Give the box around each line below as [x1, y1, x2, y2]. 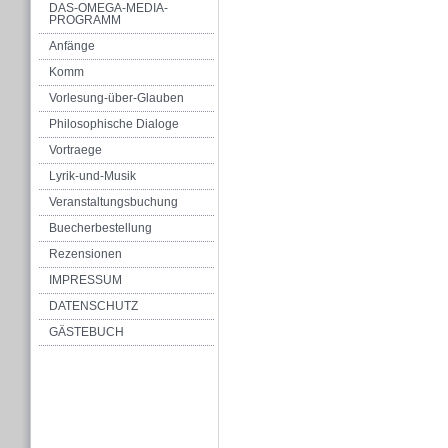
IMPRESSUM [49, 273, 122, 287]
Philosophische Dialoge [49, 117, 179, 131]
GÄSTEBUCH [49, 325, 124, 339]
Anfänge [49, 39, 95, 53]
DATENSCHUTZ [49, 299, 138, 313]
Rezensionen [49, 247, 122, 261]
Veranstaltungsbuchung [49, 195, 178, 209]
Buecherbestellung [49, 221, 152, 235]
